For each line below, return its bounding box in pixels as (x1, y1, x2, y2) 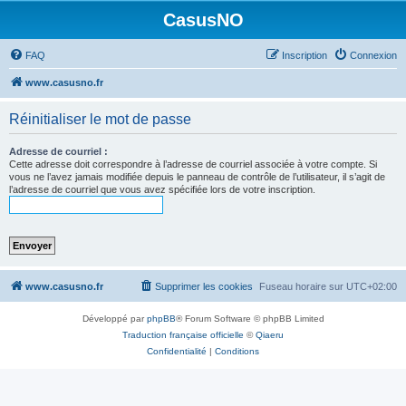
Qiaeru (256, 330, 284, 340)
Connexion (350, 50, 397, 61)
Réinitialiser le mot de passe (9, 111, 191, 127)
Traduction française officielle (122, 330, 244, 340)
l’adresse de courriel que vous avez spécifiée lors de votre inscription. (9, 184, 315, 195)
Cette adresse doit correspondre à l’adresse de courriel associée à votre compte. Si (9, 159, 377, 169)
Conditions (215, 346, 259, 356)
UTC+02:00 (346, 281, 397, 292)
